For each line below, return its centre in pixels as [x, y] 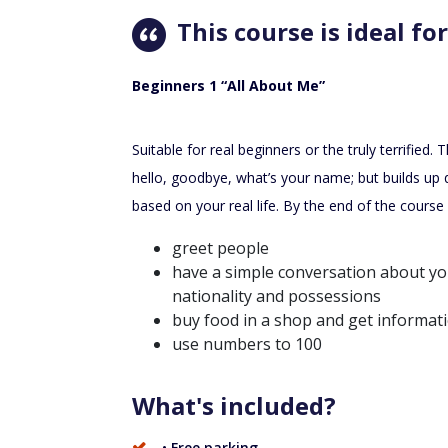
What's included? [234, 405]
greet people [220, 247]
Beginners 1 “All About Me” [228, 85]
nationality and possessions [276, 295]
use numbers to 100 [247, 343]
